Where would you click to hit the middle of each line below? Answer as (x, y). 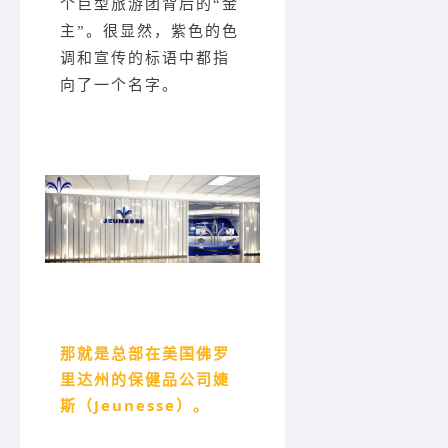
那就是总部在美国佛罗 (145, 353)
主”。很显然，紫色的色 (149, 30)
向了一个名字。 (119, 84)
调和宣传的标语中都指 (145, 57)
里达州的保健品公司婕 (145, 379)
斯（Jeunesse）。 (135, 405)
